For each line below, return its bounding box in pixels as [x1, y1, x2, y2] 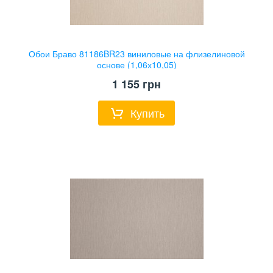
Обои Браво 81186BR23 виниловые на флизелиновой [28, 48, 245, 60]
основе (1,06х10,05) [96, 58, 177, 71]
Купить [130, 104, 165, 121]
